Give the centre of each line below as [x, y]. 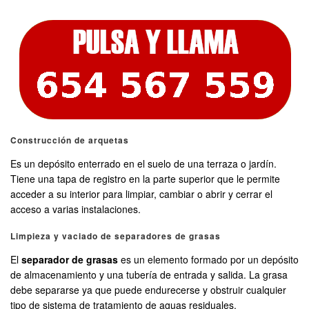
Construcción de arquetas [70, 140]
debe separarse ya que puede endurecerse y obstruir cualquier [148, 290]
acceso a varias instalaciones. [76, 209]
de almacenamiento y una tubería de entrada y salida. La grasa [149, 275]
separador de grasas [70, 260]
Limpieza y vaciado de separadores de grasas [116, 236]
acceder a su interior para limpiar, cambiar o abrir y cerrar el [141, 194]
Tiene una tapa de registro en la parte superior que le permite [145, 179]
